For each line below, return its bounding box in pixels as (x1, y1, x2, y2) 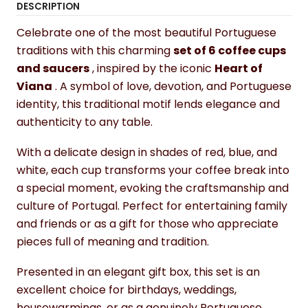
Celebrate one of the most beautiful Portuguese (16, 25, 276, 41)
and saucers (16, 60, 89, 76)
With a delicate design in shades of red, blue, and (16, 144, 277, 160)
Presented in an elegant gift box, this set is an (16, 264, 260, 280)
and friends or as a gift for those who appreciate (16, 216, 278, 232)
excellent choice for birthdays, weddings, (16, 282, 236, 298)
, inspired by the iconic (89, 60, 214, 76)
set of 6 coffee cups (173, 43, 286, 58)
